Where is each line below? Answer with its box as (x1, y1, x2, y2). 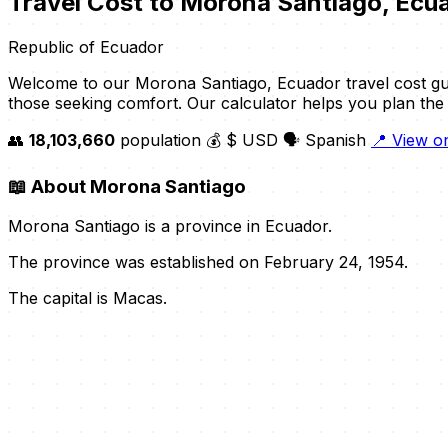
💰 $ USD (206, 129, 283, 150)
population (115, 129, 206, 150)
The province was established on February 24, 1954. (8, 252, 408, 273)
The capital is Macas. (8, 288, 167, 309)
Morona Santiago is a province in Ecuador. (8, 216, 332, 237)
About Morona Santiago (27, 174, 246, 198)
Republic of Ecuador (8, 36, 164, 57)
